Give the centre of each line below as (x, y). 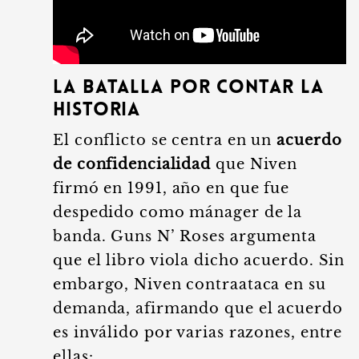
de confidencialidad (132, 164)
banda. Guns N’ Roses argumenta (185, 236)
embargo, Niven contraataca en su (190, 284)
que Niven (254, 164)
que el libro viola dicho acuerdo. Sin (199, 260)
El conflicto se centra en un (165, 140)
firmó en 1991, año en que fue (171, 188)
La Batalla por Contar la (188, 88)
